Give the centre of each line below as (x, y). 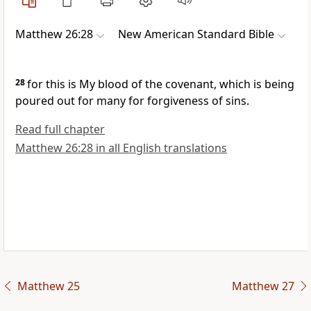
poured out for (56, 101)
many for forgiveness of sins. (173, 101)
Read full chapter (60, 129)
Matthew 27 (263, 286)
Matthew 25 (48, 286)
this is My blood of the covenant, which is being (170, 84)
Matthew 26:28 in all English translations (121, 148)
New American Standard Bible (196, 34)
